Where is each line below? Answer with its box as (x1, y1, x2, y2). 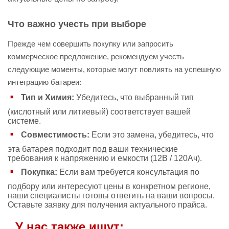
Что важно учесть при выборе (8, 19, 146, 29)
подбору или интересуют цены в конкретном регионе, (8, 182, 211, 191)
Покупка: (21, 167, 57, 176)
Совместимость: (21, 130, 89, 139)
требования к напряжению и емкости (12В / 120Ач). (8, 154, 202, 163)
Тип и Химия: (21, 93, 74, 102)
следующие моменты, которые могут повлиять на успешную (8, 65, 221, 74)
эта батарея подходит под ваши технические (8, 145, 178, 153)
